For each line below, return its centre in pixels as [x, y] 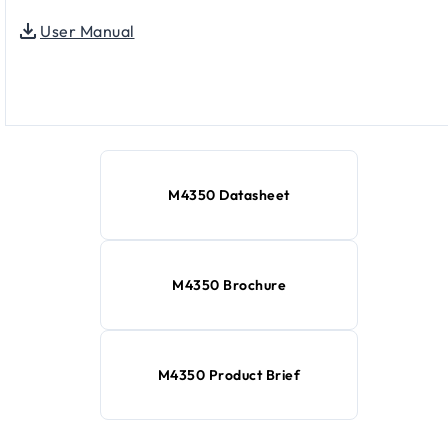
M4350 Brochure [229, 284]
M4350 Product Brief [229, 374]
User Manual [87, 30]
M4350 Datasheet [229, 194]
